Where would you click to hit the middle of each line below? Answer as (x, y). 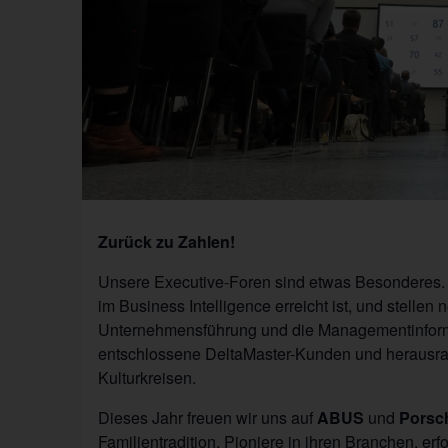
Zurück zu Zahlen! (166, 241)
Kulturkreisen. (147, 377)
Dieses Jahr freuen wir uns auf (207, 417)
